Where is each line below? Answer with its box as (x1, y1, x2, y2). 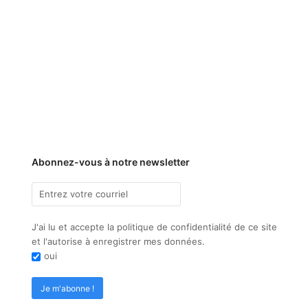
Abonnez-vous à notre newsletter (31, 156, 190, 168)
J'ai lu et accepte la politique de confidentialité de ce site (31, 221, 277, 233)
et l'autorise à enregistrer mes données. (31, 236, 205, 247)
